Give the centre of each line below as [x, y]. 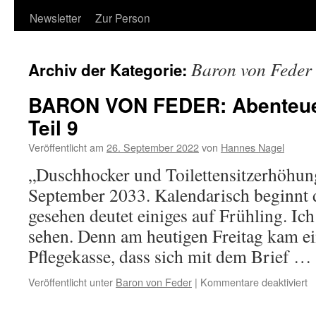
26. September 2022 [153, 147]
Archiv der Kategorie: [110, 70]
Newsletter [55, 18]
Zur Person [123, 18]
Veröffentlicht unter [71, 282]
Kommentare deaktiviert [254, 282]
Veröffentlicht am [66, 147]
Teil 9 [53, 127]
